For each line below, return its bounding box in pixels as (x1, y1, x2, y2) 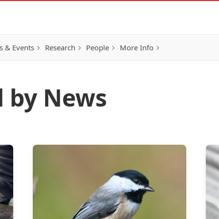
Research (45, 43, 75, 52)
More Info (120, 43, 153, 52)
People (86, 43, 109, 52)
